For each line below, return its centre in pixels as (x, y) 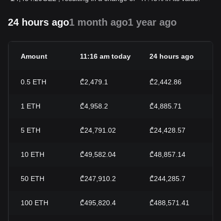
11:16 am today (105, 56)
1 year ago (152, 22)
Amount (34, 56)
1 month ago (98, 22)
